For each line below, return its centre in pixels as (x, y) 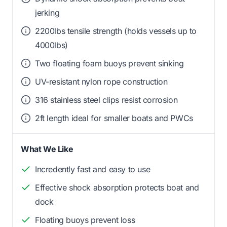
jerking (47, 13)
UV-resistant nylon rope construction (101, 82)
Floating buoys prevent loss (85, 220)
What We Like (47, 149)
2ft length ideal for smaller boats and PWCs (114, 118)
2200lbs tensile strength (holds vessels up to (116, 31)
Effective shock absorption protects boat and (117, 188)
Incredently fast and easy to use (93, 169)
